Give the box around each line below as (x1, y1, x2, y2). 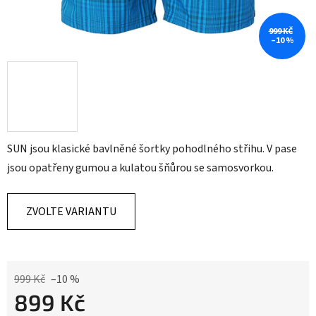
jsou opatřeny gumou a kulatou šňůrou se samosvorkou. (7, 160, 274, 176)
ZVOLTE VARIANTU (26, 204, 116, 220)
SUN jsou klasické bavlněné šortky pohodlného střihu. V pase (7, 141, 297, 157)
